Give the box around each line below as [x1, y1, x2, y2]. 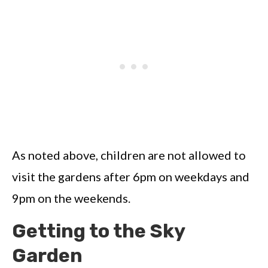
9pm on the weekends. [12, 191, 130, 206]
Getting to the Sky [12, 220, 185, 243]
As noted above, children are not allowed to [12, 148, 246, 163]
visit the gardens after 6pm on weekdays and [12, 169, 249, 184]
